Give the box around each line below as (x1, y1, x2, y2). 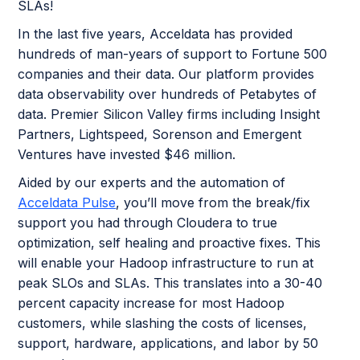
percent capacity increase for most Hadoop (18, 295, 285, 312)
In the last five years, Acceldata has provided (18, 26, 293, 43)
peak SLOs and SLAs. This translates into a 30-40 (18, 275, 323, 292)
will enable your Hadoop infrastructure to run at (18, 255, 314, 272)
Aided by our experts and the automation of (18, 174, 286, 191)
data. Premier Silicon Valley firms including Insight (18, 106, 321, 123)
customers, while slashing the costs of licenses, (18, 315, 308, 332)
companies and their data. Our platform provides (18, 66, 315, 83)
